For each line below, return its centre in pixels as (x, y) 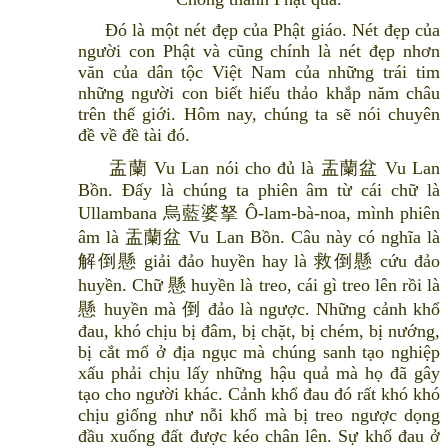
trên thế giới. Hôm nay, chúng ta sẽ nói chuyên (259, 114)
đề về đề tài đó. (134, 135)
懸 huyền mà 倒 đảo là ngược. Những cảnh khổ (259, 309)
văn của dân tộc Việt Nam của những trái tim (259, 72)
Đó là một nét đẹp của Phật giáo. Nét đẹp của (259, 30)
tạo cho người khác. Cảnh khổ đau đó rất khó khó (259, 394)
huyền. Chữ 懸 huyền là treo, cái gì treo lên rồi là (259, 285)
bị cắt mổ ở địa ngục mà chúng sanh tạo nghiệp (259, 352)
